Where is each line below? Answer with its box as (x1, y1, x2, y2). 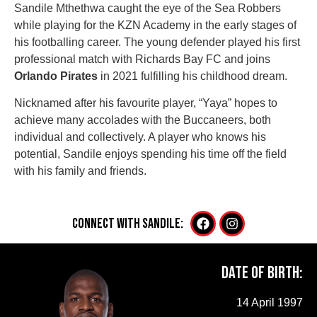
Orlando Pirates (14, 69, 98, 82)
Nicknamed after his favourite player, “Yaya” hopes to (14, 96, 277, 109)
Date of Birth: (221, 263, 303, 284)
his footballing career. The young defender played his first (14, 35, 300, 48)
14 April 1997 (236, 296, 303, 309)
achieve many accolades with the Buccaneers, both (14, 113, 271, 126)
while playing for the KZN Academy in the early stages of (14, 18, 296, 31)
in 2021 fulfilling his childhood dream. (98, 69, 287, 82)
